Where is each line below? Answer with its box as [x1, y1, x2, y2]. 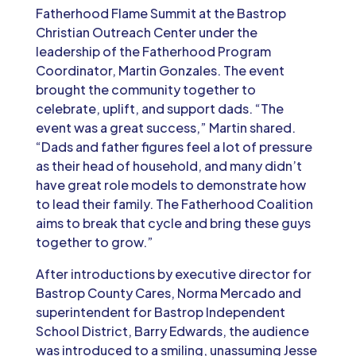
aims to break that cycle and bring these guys [35, 214, 311, 231]
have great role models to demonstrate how [35, 176, 306, 193]
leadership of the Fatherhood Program [35, 42, 271, 60]
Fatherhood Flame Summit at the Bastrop [35, 4, 286, 21]
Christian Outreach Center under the [35, 23, 257, 41]
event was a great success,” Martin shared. [35, 118, 296, 136]
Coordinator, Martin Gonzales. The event [35, 61, 284, 79]
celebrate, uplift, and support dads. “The [35, 99, 284, 117]
